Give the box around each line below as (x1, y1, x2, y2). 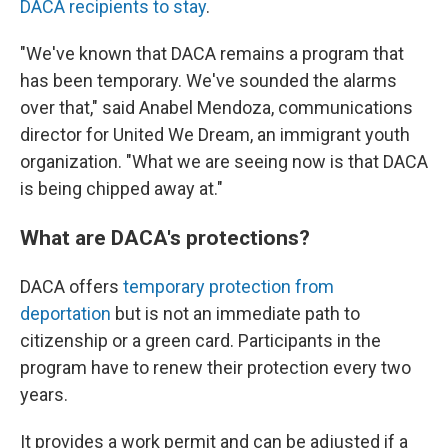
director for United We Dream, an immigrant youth (20, 123, 410, 145)
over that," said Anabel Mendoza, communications (20, 96, 413, 118)
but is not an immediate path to (111, 302, 360, 324)
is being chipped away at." (20, 177, 223, 199)
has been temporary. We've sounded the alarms (20, 69, 397, 91)
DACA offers (20, 275, 123, 297)
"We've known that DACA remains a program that (20, 42, 404, 64)
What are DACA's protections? (20, 224, 310, 250)
